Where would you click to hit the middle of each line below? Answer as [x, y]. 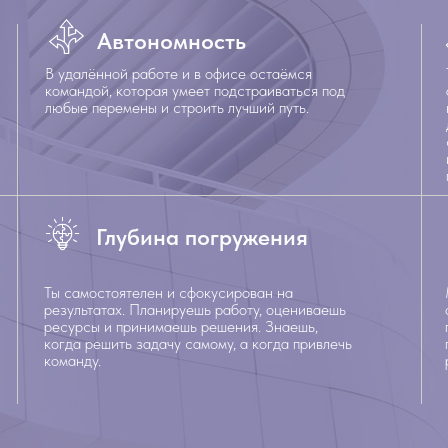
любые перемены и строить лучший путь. [177, 107]
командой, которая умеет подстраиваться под [195, 90]
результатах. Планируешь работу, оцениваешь [195, 309]
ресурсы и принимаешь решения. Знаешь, [181, 326]
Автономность [171, 41]
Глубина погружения [202, 237]
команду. [72, 360]
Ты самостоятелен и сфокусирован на [168, 292]
